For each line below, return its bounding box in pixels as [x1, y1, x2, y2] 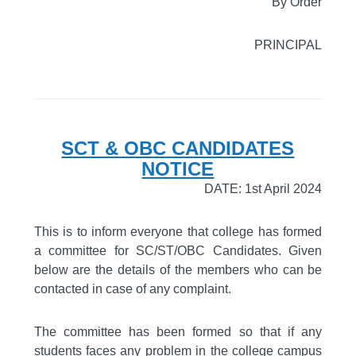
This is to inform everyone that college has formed [33, 225, 323, 238]
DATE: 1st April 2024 [204, 182, 323, 195]
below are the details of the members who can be [33, 263, 323, 277]
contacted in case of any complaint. [33, 282, 231, 296]
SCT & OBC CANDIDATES [61, 137, 295, 159]
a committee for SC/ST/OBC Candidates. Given [33, 244, 323, 257]
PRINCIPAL [254, 38, 323, 52]
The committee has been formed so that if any [33, 325, 323, 339]
